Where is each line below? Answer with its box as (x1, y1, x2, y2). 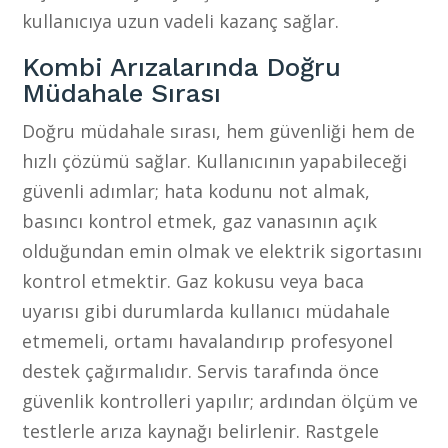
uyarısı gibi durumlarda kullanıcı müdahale (22, 298, 391, 323)
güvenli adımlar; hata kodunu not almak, (22, 178, 371, 203)
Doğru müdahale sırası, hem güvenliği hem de (22, 118, 416, 143)
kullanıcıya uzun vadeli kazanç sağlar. (22, 8, 340, 33)
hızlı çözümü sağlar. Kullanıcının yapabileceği (22, 148, 408, 173)
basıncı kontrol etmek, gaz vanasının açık (22, 208, 378, 233)
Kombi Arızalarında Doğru (22, 51, 342, 82)
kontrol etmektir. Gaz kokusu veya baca (22, 268, 365, 293)
